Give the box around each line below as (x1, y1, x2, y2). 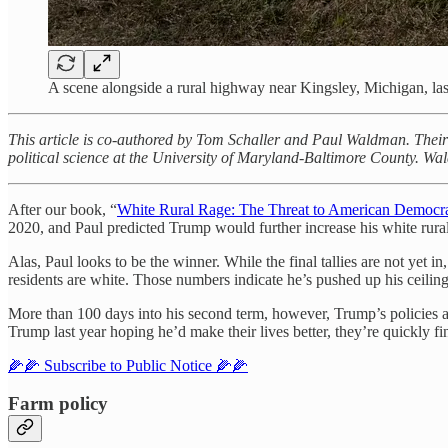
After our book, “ (8, 200, 117, 218)
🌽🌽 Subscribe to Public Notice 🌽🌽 (8, 356, 248, 374)
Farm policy (8, 393, 108, 415)
